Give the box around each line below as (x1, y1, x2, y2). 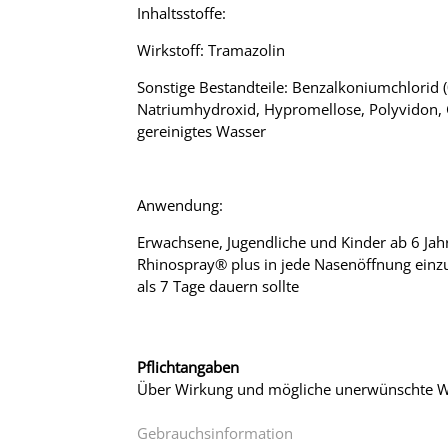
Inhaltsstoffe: (137, 3, 230, 24)
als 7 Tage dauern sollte (137, 276, 299, 297)
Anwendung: (137, 195, 223, 216)
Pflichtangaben (137, 357, 239, 378)
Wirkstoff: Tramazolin (137, 40, 285, 61)
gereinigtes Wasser (137, 121, 266, 142)
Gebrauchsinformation (137, 423, 293, 444)
